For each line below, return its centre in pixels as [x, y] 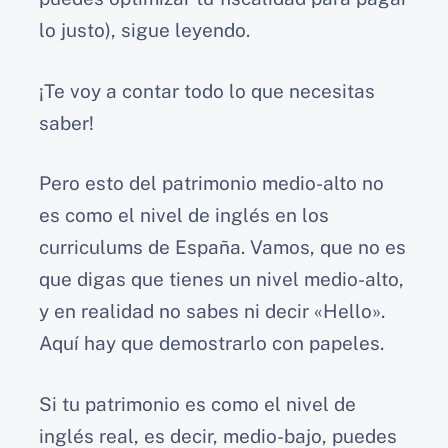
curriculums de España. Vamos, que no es [222, 247]
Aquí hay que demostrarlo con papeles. [211, 343]
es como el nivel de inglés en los [184, 215]
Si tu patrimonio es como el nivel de [197, 403]
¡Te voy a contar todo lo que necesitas [207, 90]
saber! [66, 122]
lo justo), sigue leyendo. [144, 30]
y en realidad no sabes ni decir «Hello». [212, 311]
